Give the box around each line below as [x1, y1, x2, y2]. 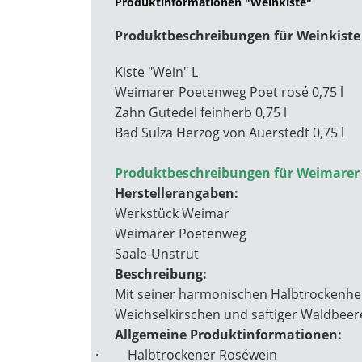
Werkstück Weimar [115, 204, 229, 222]
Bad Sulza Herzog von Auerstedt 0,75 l [115, 124, 344, 141]
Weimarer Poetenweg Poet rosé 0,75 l [115, 83, 343, 101]
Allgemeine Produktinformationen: [115, 326, 342, 343]
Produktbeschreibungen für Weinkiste [115, 27, 360, 44]
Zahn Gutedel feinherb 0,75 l [115, 103, 287, 121]
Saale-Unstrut [115, 245, 199, 263]
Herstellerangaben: [115, 184, 238, 202]
